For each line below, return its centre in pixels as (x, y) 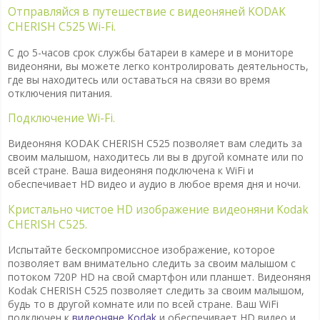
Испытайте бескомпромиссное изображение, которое (141, 250)
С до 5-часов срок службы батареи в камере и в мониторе (150, 52)
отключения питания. (60, 93)
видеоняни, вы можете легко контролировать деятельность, (158, 66)
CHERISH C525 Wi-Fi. (61, 27)
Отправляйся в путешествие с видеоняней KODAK (146, 12)
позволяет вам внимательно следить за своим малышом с (151, 264)
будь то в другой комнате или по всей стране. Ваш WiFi (143, 304)
